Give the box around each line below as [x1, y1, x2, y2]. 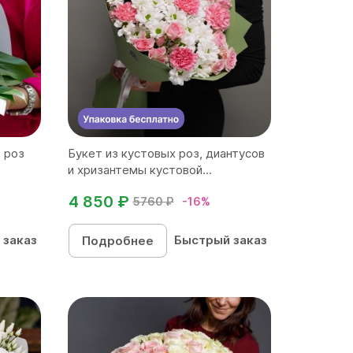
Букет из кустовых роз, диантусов [67, 145, 265, 161]
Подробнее [81, 232, 154, 248]
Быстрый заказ [174, 232, 268, 247]
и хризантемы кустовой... [67, 162, 212, 177]
